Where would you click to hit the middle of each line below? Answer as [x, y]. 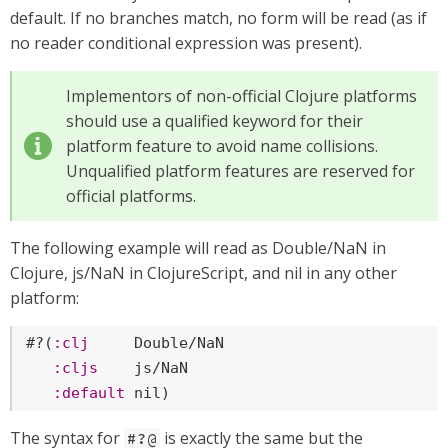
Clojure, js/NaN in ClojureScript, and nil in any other [203, 273]
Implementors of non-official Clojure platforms [241, 96]
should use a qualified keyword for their [214, 121]
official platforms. [131, 196]
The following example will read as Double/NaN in [198, 248]
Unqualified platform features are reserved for [240, 171]
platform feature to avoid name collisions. [222, 146]
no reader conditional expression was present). [186, 43]
